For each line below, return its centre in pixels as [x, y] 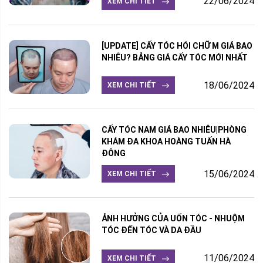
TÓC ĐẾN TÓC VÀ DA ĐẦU [151, 230]
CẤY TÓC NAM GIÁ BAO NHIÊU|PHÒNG [174, 130]
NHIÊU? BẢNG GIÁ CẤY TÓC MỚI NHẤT [174, 57]
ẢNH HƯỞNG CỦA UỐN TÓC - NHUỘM [173, 219]
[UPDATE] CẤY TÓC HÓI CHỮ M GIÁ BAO [177, 45]
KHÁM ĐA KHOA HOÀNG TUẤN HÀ [166, 142]
